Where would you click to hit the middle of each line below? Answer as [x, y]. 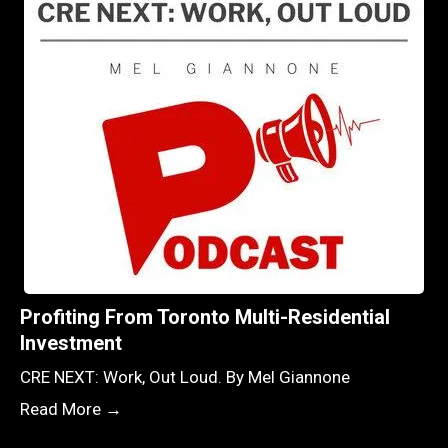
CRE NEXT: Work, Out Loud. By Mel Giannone [185, 376]
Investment [71, 342]
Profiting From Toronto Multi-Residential [205, 316]
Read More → [71, 408]
